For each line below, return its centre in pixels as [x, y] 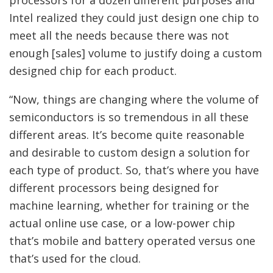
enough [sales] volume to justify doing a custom [136, 53]
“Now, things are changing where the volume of [134, 99]
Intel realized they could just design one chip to [134, 18]
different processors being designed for [114, 188]
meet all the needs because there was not [119, 35]
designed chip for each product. [93, 71]
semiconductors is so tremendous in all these [129, 117]
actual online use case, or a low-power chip [122, 223]
